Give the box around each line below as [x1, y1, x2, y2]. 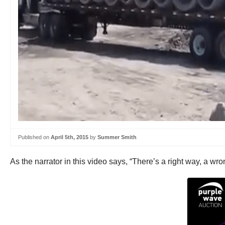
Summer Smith [97, 134, 137, 140]
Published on [18, 134, 51, 140]
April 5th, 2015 [51, 134, 88, 140]
